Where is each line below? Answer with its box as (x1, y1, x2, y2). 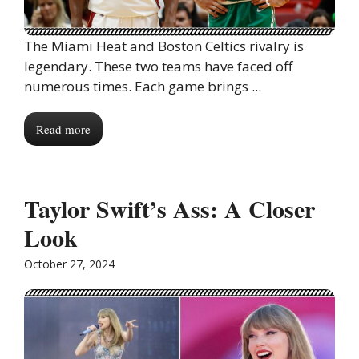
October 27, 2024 (24, 256, 115, 272)
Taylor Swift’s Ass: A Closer (24, 191, 315, 227)
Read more (36, 121, 91, 138)
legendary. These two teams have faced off (24, 57, 292, 76)
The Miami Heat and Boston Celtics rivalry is (24, 37, 304, 56)
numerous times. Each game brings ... (24, 77, 261, 96)
